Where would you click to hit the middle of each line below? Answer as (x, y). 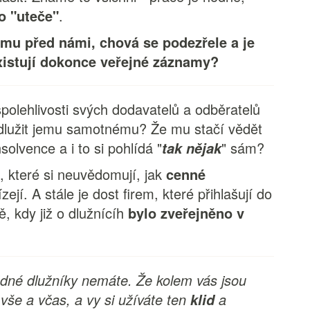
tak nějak (192, 148)
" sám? (243, 148)
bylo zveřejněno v (186, 213)
